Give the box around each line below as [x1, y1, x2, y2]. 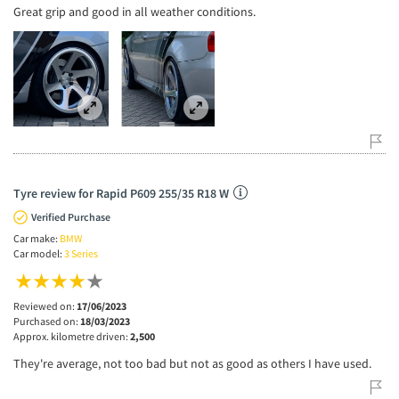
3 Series [64, 247, 98, 261]
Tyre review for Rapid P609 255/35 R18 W [13, 185, 229, 202]
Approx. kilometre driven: [13, 330, 130, 344]
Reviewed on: [13, 299, 77, 313]
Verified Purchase [31, 210, 110, 224]
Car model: [13, 247, 64, 261]
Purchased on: [13, 314, 80, 329]
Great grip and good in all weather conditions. [13, 4, 256, 20]
